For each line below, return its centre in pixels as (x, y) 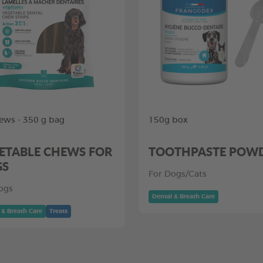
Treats (58, 211)
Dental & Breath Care (183, 197)
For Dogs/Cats (178, 174)
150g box (168, 120)
